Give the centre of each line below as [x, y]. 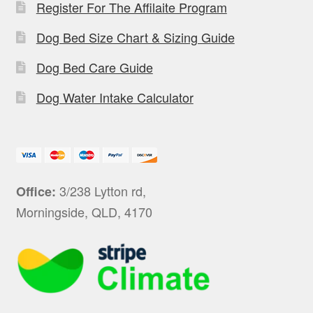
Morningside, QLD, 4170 [84, 211]
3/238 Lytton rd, [101, 190]
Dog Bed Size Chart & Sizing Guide [135, 37]
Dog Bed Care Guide [94, 67]
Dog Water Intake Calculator [115, 97]
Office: [36, 191]
